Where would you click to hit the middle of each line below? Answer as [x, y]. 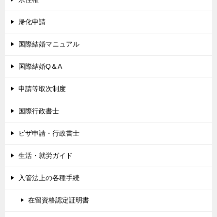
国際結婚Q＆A [40, 66]
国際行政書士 [39, 111]
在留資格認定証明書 [59, 200]
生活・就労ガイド [46, 155]
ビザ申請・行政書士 [49, 133]
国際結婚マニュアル [49, 44]
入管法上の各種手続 [49, 178]
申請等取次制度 [42, 89]
